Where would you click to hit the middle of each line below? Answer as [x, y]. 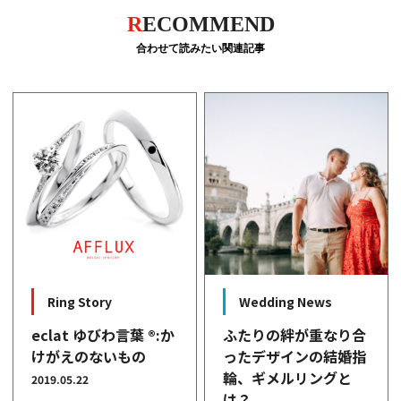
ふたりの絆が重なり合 [295, 335]
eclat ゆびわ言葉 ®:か [103, 335]
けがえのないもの [89, 357]
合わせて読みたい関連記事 [200, 48]
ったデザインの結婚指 [295, 357]
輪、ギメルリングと [288, 378]
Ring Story [80, 302]
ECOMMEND [208, 24]
